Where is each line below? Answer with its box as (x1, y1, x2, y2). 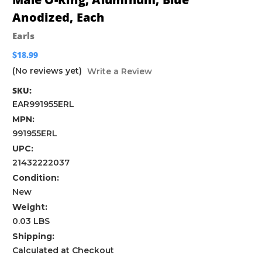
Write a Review (87, 66, 152, 77)
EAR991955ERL (12, 99, 74, 110)
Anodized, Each (12, 9, 105, 26)
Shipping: (12, 231, 54, 242)
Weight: (12, 202, 47, 213)
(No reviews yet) (12, 65, 82, 77)
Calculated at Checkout (12, 245, 114, 256)
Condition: (12, 173, 59, 184)
